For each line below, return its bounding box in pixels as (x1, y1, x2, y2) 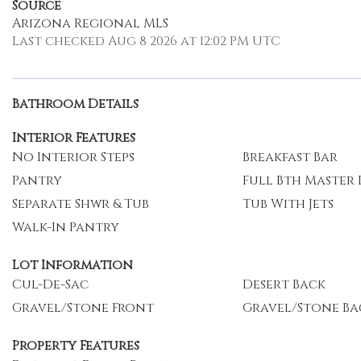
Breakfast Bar (242, 148, 338, 166)
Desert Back (242, 276, 326, 293)
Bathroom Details (12, 95, 139, 113)
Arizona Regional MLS (12, 15, 168, 32)
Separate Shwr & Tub (12, 195, 149, 213)
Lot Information (12, 256, 133, 274)
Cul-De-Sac (12, 276, 89, 293)
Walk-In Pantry (12, 218, 119, 236)
